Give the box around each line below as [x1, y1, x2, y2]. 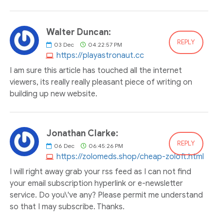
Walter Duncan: [46, 27, 111, 37]
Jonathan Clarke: [46, 128, 118, 139]
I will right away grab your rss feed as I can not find [10, 167, 191, 177]
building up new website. [10, 89, 97, 99]
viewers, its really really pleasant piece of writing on [10, 77, 192, 87]
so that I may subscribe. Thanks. [10, 202, 125, 212]
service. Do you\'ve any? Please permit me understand [10, 190, 203, 200]
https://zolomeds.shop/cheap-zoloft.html [56, 152, 204, 162]
